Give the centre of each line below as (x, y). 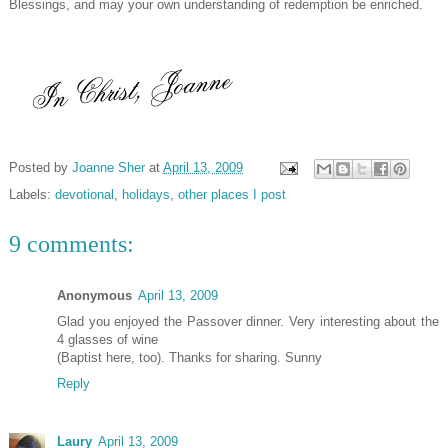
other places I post (232, 195)
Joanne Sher (108, 168)
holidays (146, 195)
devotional (84, 195)
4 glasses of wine (107, 340)
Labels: (32, 195)
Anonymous (94, 296)
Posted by (40, 168)
